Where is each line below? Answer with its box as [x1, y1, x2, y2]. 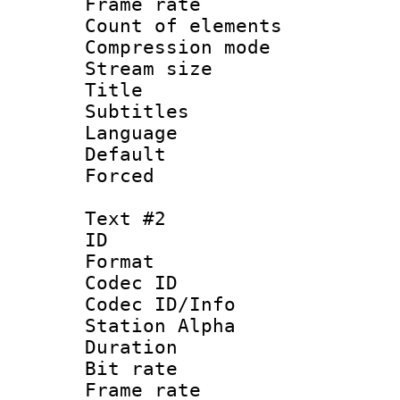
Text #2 [85, 207, 166, 229]
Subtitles [85, 100, 189, 122]
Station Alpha [85, 314, 236, 337]
